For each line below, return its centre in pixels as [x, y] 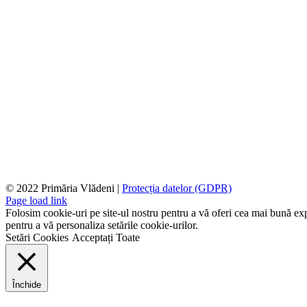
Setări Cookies [37, 238]
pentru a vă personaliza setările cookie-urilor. [102, 225]
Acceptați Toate [106, 238]
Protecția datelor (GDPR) [177, 188]
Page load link [36, 201]
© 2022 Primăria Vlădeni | [64, 188]
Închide [27, 285]
